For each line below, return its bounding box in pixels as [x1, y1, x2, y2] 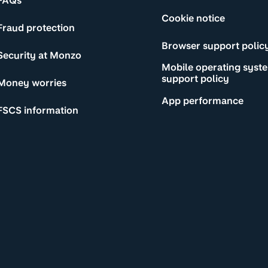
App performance [161, 95, 243, 106]
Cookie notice [161, 12, 225, 24]
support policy [161, 73, 229, 85]
